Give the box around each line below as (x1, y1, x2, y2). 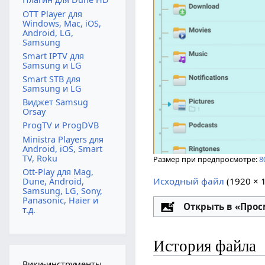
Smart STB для (22, 73, 80, 85)
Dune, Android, (22, 175, 84, 187)
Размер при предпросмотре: (153, 154, 260, 165)
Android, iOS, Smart (22, 143, 102, 154)
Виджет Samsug (22, 96, 88, 108)
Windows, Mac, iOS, (22, 17, 101, 29)
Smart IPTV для (22, 50, 84, 62)
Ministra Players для (22, 133, 104, 145)
